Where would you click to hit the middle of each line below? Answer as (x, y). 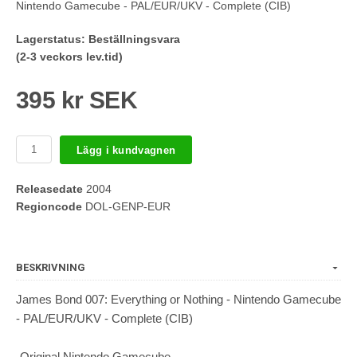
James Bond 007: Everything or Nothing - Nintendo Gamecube (178, 300)
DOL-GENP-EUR (126, 207)
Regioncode (49, 207)
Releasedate (49, 189)
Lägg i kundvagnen (126, 150)
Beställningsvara (134, 39)
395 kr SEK (76, 100)
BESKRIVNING (51, 268)
